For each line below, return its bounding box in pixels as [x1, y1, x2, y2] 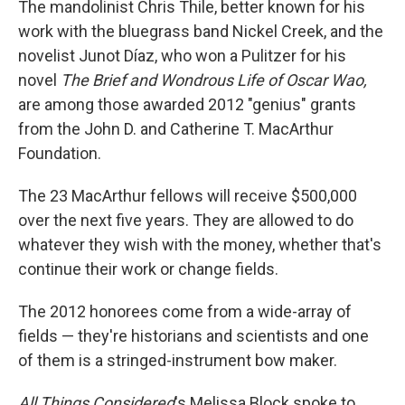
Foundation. [18, 144, 101, 163]
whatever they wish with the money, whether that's [18, 235, 381, 254]
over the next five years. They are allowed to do [18, 211, 353, 230]
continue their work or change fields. [18, 259, 278, 278]
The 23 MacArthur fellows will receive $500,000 [18, 186, 357, 205]
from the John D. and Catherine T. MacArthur [18, 119, 334, 138]
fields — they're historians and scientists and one [18, 326, 369, 345]
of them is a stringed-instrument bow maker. [18, 351, 337, 370]
